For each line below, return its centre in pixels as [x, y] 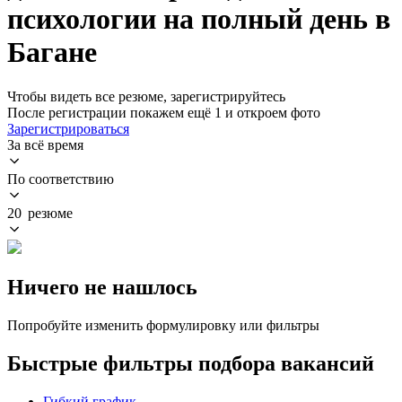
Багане [52, 52]
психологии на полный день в [199, 19]
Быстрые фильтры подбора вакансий [191, 363]
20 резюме [40, 213]
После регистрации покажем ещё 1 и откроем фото [164, 112]
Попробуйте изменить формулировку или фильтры [163, 325]
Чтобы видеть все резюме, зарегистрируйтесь [146, 96]
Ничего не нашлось [102, 287]
